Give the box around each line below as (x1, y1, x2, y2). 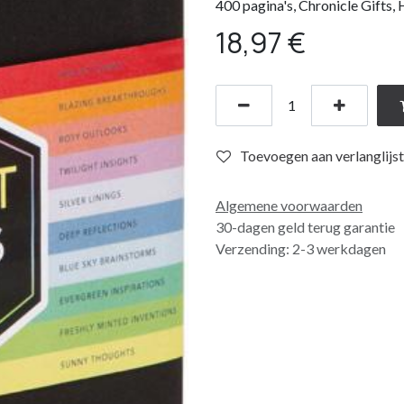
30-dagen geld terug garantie (216, 218, 395, 235)
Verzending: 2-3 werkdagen (216, 240, 386, 257)
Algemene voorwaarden (216, 197, 363, 214)
